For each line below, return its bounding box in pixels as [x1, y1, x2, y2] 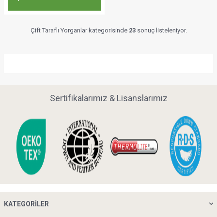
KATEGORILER [4, 200, 49, 208]
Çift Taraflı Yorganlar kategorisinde [30, 27, 129, 34]
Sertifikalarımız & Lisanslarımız [49, 93, 168, 103]
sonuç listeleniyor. [135, 27, 187, 34]
